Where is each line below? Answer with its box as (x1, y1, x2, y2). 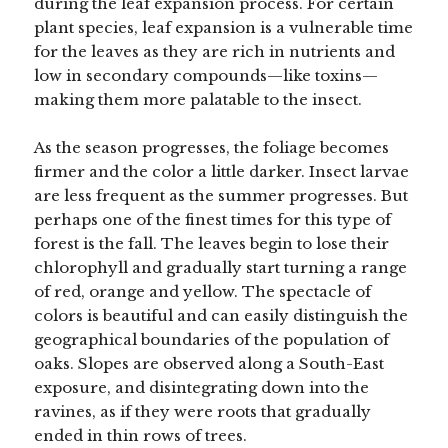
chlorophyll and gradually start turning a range (34, 257, 408, 277)
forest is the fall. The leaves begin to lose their (34, 233, 390, 253)
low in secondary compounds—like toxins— (34, 65, 379, 85)
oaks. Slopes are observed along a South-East (34, 353, 385, 373)
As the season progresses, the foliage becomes (34, 137, 390, 157)
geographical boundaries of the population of (34, 329, 390, 349)
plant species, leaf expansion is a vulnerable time (34, 17, 414, 37)
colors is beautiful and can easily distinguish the (34, 305, 409, 325)
